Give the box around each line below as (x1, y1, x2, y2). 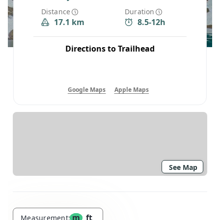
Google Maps (67, 85, 106, 94)
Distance (41, 6, 71, 16)
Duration (125, 6, 155, 16)
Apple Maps (114, 85, 149, 94)
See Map (169, 163, 197, 172)
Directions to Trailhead (65, 43, 155, 54)
